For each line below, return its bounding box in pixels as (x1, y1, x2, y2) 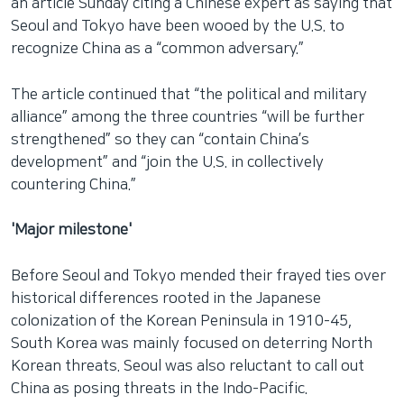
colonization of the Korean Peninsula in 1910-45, (11, 312, 352, 329)
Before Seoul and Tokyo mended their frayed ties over (11, 267, 386, 284)
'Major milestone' (11, 222, 132, 238)
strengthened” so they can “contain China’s (11, 131, 309, 148)
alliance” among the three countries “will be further (11, 108, 364, 125)
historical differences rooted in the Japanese (11, 289, 321, 307)
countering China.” (11, 176, 136, 193)
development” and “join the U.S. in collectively (11, 153, 324, 170)
